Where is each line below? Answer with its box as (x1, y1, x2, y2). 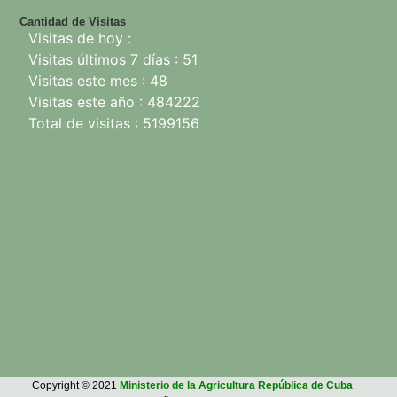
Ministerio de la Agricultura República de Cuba (119, 379, 353, 393)
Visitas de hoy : (28, 29, 131, 48)
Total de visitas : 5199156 (28, 114, 199, 133)
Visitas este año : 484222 (28, 93, 200, 112)
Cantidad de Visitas (19, 14, 126, 28)
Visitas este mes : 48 (28, 72, 167, 90)
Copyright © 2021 (31, 379, 120, 393)
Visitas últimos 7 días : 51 (28, 51, 198, 69)
